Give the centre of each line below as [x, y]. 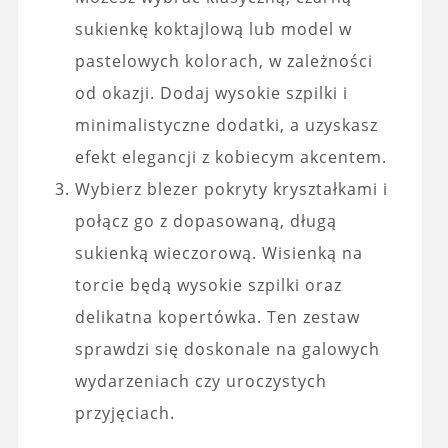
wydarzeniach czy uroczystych [200, 381]
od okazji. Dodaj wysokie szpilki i [211, 93]
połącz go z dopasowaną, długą [205, 221]
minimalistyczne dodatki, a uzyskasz [226, 125]
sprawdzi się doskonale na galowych [227, 349]
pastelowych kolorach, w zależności [223, 61]
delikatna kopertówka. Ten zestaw [217, 317]
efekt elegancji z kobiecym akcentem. [230, 157]
